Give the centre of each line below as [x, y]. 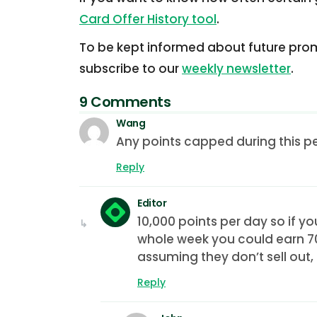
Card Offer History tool [148, 19]
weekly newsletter [236, 68]
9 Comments [125, 102]
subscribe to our [131, 68]
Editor [152, 203]
